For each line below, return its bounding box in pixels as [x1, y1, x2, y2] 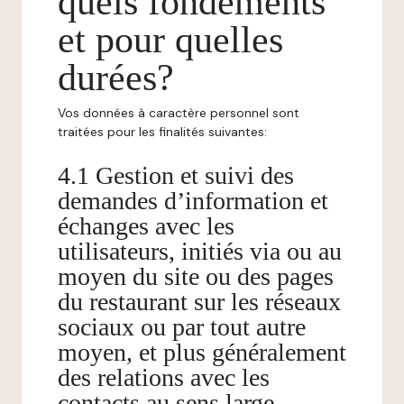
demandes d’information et [58, 187, 328, 215]
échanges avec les [58, 212, 234, 240]
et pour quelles [58, 19, 283, 60]
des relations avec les [58, 363, 270, 391]
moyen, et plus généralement [58, 338, 346, 366]
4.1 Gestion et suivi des [58, 161, 294, 189]
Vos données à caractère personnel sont [58, 105, 299, 121]
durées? [58, 57, 174, 98]
